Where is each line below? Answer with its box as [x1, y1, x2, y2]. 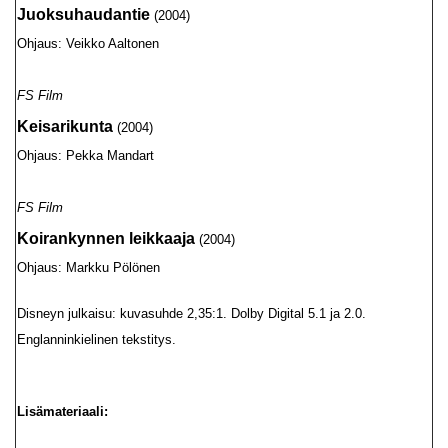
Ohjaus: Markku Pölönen [17, 260, 160, 275]
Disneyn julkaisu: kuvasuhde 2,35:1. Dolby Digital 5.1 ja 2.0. [17, 306, 366, 321]
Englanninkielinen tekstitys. [17, 332, 176, 347]
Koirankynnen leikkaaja [17, 230, 195, 247]
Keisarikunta [17, 118, 113, 135]
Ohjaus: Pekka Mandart [17, 148, 154, 163]
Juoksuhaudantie [17, 6, 150, 23]
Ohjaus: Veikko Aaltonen [17, 36, 159, 51]
